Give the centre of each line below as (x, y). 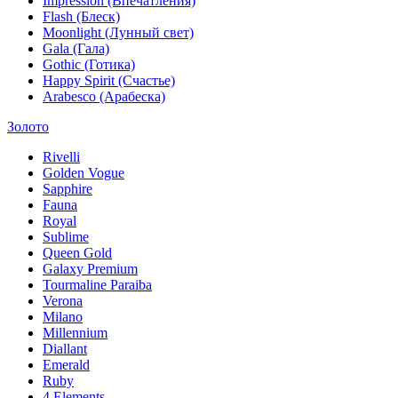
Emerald (66, 365)
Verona (63, 301)
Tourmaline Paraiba (97, 285)
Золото (28, 127)
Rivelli (61, 157)
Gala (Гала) (76, 49)
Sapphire (68, 189)
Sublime (66, 237)
